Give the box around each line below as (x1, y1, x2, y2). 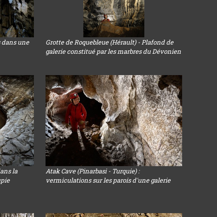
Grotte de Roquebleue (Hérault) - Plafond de (46, 38, 174, 46)
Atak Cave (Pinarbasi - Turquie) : (46, 167, 140, 175)
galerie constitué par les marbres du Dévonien (46, 47, 182, 56)
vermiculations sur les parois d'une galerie (46, 176, 171, 185)
